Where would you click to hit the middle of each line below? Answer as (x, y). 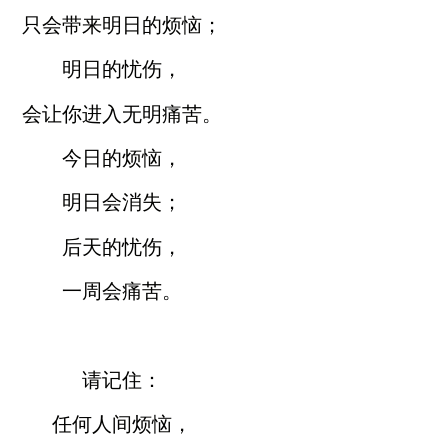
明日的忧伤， (122, 69)
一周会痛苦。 (122, 291)
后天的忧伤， (122, 246)
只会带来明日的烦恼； (122, 24)
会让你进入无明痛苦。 (122, 113)
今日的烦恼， (122, 157)
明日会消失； (122, 202)
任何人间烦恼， (122, 424)
